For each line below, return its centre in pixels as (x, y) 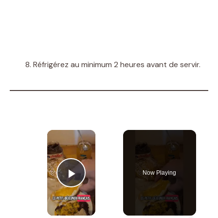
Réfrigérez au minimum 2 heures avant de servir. (117, 64)
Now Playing (160, 173)
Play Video (107, 187)
